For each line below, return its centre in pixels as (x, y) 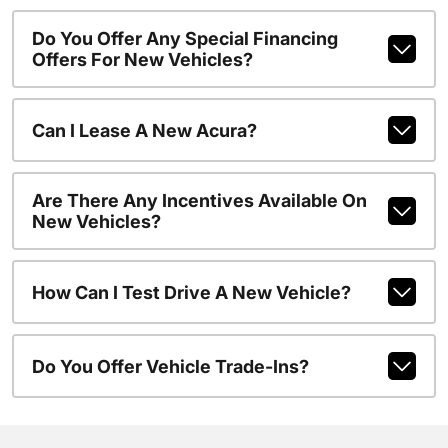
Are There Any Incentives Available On (199, 200)
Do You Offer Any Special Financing (184, 38)
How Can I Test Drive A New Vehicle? (191, 292)
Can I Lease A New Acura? (144, 130)
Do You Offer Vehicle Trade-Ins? (170, 366)
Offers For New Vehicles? (142, 59)
